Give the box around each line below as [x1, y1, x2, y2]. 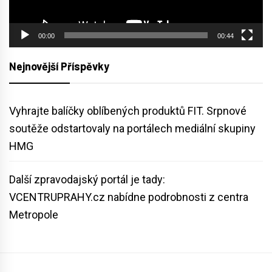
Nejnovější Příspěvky [9, 59, 109, 73]
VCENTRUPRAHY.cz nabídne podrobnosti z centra [9, 191, 248, 204]
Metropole [9, 208, 58, 222]
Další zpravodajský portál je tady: [9, 173, 165, 186]
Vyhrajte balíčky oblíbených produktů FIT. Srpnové [9, 104, 246, 118]
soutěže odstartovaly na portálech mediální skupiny [9, 122, 256, 135]
